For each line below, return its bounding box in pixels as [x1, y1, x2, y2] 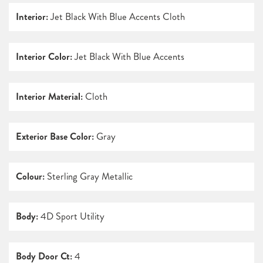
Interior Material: [16, 90, 83, 104]
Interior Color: [16, 50, 72, 64]
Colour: [16, 170, 45, 184]
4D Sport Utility [38, 210, 104, 224]
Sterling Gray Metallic [45, 170, 133, 184]
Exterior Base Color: [16, 130, 94, 144]
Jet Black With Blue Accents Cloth [48, 10, 185, 24]
